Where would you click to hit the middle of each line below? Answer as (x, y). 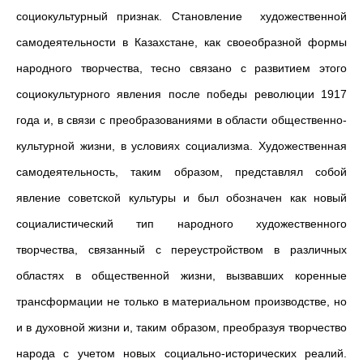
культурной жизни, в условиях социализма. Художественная (181, 146)
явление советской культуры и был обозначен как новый (181, 198)
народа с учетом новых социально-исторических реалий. (181, 353)
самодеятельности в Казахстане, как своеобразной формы (181, 42)
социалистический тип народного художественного (181, 224)
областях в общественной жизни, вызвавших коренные (181, 275)
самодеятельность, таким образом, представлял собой (181, 172)
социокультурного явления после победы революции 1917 (181, 94)
